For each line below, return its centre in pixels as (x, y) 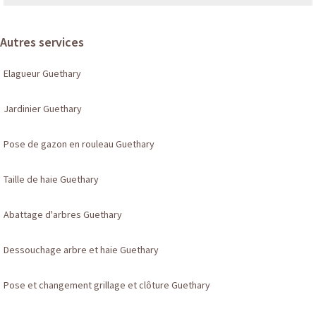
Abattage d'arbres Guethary (63, 215)
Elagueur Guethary (42, 74)
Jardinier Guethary (43, 109)
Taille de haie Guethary (51, 180)
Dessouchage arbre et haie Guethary (81, 250)
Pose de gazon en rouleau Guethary (79, 144)
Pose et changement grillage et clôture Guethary (107, 285)
